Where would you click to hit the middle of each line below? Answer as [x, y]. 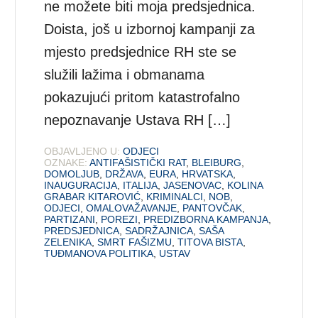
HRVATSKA [208, 174]
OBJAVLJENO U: [82, 151]
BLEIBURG [217, 162]
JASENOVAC [193, 185]
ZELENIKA [68, 242]
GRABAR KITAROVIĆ [93, 196]
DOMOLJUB [72, 174]
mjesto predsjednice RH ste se [141, 51]
